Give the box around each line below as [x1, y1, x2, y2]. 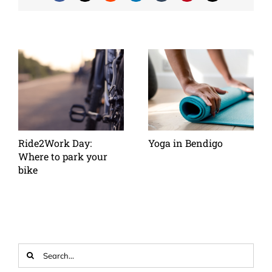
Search [18, 243, 45, 254]
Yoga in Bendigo [148, 137, 223, 150]
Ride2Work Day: [18, 137, 92, 150]
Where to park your [18, 150, 107, 163]
